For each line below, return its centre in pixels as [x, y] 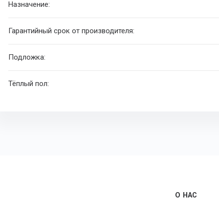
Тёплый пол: [29, 84]
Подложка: [27, 57]
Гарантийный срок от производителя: [72, 31]
